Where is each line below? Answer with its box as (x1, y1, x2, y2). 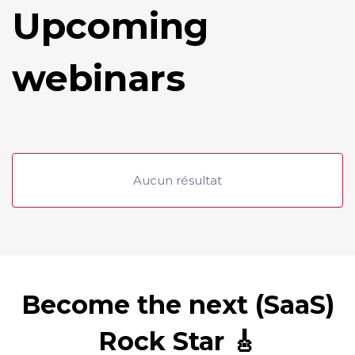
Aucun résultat (133, 172, 222, 188)
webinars (12, 55, 185, 101)
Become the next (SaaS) (21, 289, 334, 320)
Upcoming (12, 3, 208, 48)
